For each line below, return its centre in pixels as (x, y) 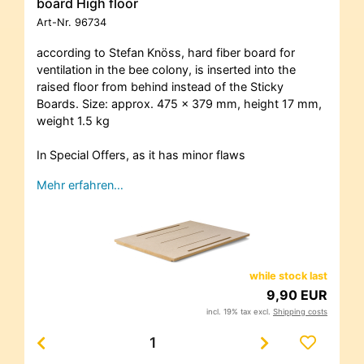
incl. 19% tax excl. (240, 311)
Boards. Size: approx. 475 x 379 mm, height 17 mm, (179, 103)
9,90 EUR (297, 295)
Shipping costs (300, 311)
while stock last (288, 275)
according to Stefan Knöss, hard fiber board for (166, 52)
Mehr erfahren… (80, 184)
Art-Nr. (56, 22)
